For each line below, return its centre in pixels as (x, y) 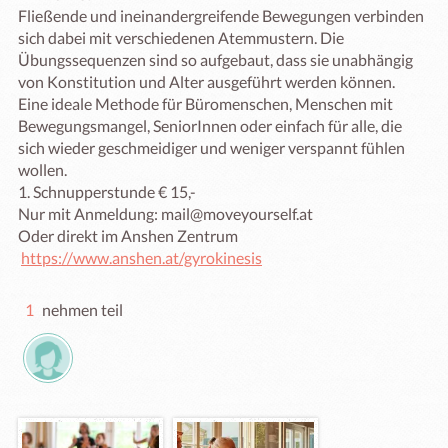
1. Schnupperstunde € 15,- (108, 191)
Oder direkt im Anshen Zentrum (128, 235)
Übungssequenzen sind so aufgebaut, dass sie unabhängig (215, 59)
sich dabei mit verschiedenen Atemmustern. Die (181, 37)
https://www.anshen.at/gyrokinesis (141, 257)
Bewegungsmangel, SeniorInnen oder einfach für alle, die (210, 125)
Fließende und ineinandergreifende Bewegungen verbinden (221, 15)
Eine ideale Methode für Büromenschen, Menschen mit (205, 103)
